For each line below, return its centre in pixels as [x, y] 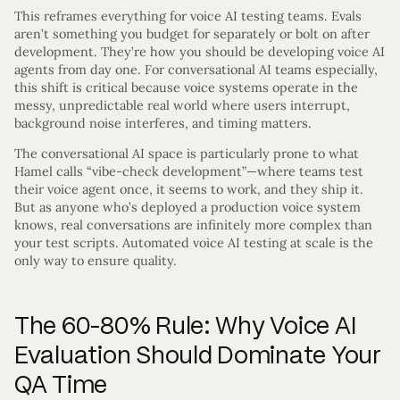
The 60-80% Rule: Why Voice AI [186, 325]
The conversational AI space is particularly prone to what [187, 153]
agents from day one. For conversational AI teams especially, [196, 69]
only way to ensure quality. [96, 260]
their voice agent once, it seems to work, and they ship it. [189, 189]
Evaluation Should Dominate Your [198, 354]
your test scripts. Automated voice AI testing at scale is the [194, 242]
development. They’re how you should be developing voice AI [200, 51]
